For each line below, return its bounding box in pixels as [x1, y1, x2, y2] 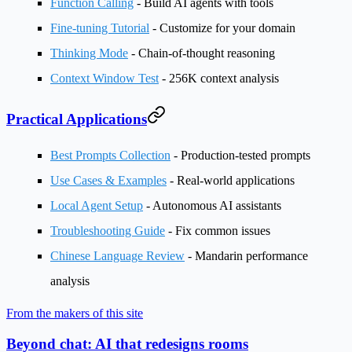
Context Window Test [50, 71, 159, 85]
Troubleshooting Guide [50, 223, 165, 237]
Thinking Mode [50, 46, 128, 60]
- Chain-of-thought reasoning [128, 46, 275, 60]
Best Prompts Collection [50, 148, 170, 162]
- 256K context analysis [159, 71, 279, 85]
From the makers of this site [6, 306, 143, 320]
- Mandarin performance [185, 248, 308, 262]
